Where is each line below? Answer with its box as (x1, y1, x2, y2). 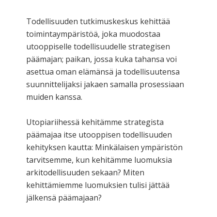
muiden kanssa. (26, 91, 82, 102)
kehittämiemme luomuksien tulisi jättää (26, 179, 170, 190)
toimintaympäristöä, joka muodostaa (26, 28, 160, 39)
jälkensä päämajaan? (26, 192, 102, 203)
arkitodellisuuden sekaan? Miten (26, 167, 144, 178)
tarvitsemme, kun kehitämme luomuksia (26, 154, 172, 165)
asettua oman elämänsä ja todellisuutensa (26, 66, 180, 77)
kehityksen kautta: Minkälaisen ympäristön (26, 141, 183, 153)
